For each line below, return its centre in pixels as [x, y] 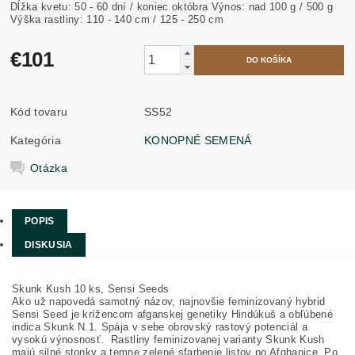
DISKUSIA [49, 245]
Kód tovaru [39, 111]
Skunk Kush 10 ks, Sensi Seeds [91, 289]
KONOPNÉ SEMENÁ [198, 140]
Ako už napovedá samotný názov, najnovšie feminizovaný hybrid [169, 302]
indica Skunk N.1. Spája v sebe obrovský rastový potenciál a [160, 327]
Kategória [36, 140]
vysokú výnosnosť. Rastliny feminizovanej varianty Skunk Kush [168, 340]
